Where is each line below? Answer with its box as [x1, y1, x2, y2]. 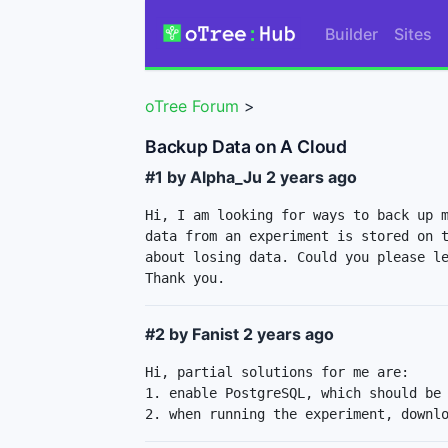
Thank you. [145, 269, 225, 286]
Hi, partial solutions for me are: [145, 363, 409, 380]
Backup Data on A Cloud [145, 135, 348, 157]
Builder [324, 23, 378, 44]
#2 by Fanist [145, 323, 243, 344]
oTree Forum [145, 96, 239, 117]
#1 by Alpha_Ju [145, 166, 266, 187]
